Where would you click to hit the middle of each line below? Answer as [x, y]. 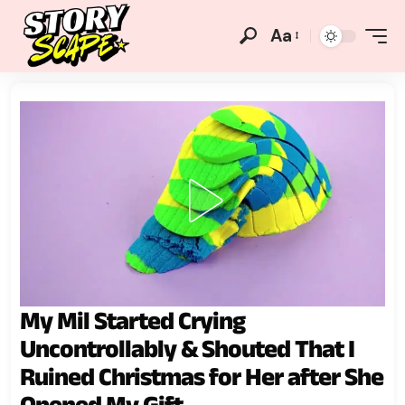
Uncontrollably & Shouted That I [187, 348]
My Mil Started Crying [132, 320]
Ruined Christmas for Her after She [202, 376]
